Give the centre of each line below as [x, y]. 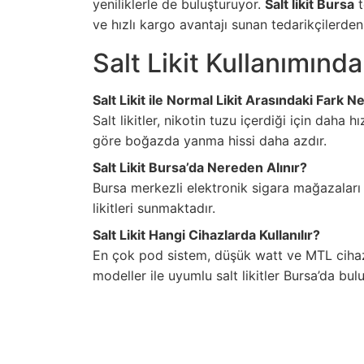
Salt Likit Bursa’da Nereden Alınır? [200, 167]
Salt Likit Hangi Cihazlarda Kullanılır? [206, 234]
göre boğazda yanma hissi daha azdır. [210, 140]
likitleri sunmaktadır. [154, 208]
